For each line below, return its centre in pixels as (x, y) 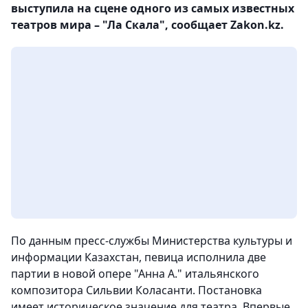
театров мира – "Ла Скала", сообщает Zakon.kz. (147, 25)
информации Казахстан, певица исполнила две (139, 257)
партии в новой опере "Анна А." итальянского (135, 274)
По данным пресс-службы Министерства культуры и (152, 241)
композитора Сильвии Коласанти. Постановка (136, 290)
